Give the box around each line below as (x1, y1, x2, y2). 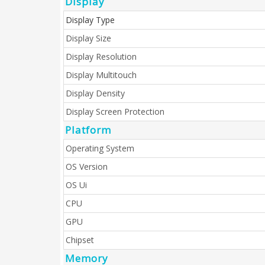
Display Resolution (66, 51, 137, 62)
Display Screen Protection (66, 106, 164, 117)
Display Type (66, 14, 115, 25)
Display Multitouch (66, 69, 137, 80)
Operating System (66, 143, 134, 154)
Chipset (66, 234, 94, 245)
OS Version (66, 161, 108, 172)
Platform (65, 123, 111, 137)
